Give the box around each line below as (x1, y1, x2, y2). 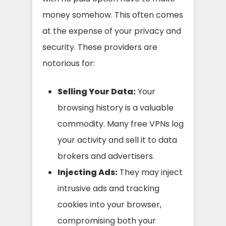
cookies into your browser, (58, 198, 161, 210)
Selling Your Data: (58, 85, 136, 97)
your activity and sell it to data (58, 134, 177, 146)
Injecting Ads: (58, 166, 118, 178)
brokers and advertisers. (58, 150, 154, 162)
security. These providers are (42, 41, 157, 53)
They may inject (118, 166, 183, 178)
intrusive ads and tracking (58, 182, 159, 194)
